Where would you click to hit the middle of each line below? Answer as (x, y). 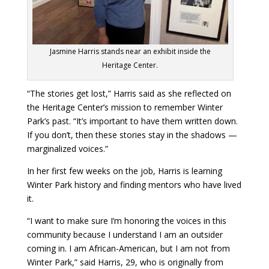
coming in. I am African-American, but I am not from (128, 248)
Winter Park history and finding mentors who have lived (134, 184)
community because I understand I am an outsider (125, 234)
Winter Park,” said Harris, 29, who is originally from (125, 262)
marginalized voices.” (67, 148)
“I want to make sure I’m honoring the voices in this (126, 220)
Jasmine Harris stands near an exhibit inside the (130, 51)
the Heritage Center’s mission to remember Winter (125, 107)
